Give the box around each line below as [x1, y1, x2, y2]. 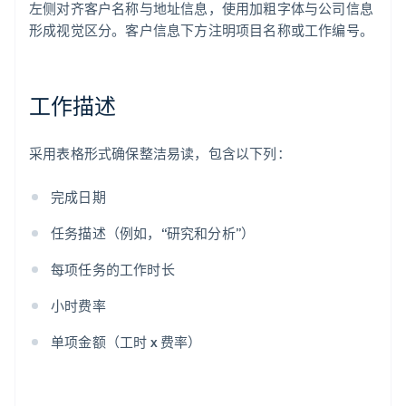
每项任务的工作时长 [51, 260, 175, 279]
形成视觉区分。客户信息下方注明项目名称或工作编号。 [29, 21, 374, 40]
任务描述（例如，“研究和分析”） [51, 224, 256, 243]
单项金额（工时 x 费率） [51, 333, 202, 352]
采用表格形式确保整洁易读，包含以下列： [29, 144, 291, 163]
